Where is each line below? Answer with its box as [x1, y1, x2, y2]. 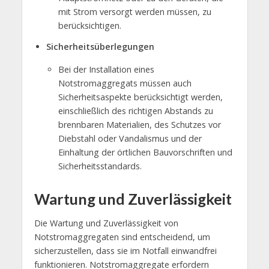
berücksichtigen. [58, 20, 121, 32]
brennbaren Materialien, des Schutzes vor [58, 119, 221, 131]
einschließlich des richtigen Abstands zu [58, 105, 213, 117]
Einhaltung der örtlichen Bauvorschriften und [58, 147, 232, 159]
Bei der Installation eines [58, 64, 154, 76]
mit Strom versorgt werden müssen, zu [58, 6, 211, 18]
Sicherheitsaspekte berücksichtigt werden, [58, 91, 223, 103]
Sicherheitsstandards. [58, 160, 142, 172]
